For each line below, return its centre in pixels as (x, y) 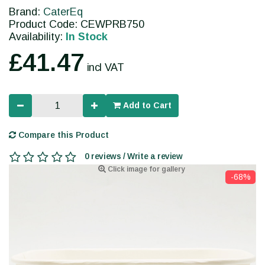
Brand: (26, 12)
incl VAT (105, 68)
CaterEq (63, 12)
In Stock (87, 37)
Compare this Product (62, 135)
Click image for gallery (145, 169)
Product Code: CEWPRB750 (77, 25)
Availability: (37, 37)
